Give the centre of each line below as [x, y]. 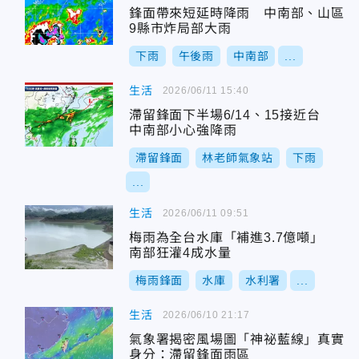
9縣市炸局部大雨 [180, 28]
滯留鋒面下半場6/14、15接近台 [232, 115]
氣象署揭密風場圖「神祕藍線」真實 [237, 339]
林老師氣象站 [238, 158]
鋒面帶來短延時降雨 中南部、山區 [237, 13]
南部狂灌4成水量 [180, 253]
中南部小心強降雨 [183, 130]
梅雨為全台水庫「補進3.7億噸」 [233, 238]
